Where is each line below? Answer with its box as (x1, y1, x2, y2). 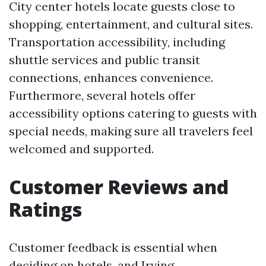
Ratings (9, 197, 82, 222)
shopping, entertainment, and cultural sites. (9, 17, 253, 31)
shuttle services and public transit (9, 52, 200, 67)
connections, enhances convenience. (9, 70, 213, 85)
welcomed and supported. (9, 141, 154, 156)
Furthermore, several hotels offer (9, 88, 195, 103)
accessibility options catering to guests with (9, 106, 257, 121)
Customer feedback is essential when (9, 240, 217, 255)
